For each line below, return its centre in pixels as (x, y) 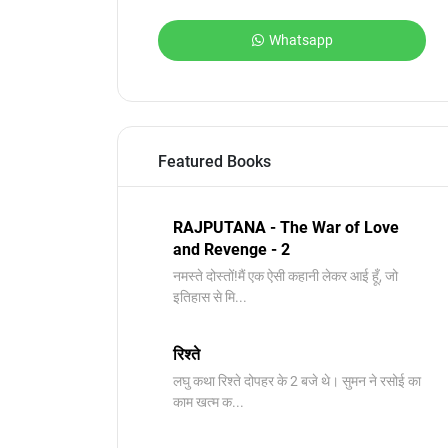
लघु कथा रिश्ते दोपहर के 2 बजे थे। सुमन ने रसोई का (297, 381)
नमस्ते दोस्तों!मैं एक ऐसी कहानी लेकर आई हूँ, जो (285, 276)
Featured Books (214, 161)
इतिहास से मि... (210, 297)
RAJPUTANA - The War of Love (286, 227)
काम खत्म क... (208, 402)
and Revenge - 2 (231, 249)
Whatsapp (300, 40)
